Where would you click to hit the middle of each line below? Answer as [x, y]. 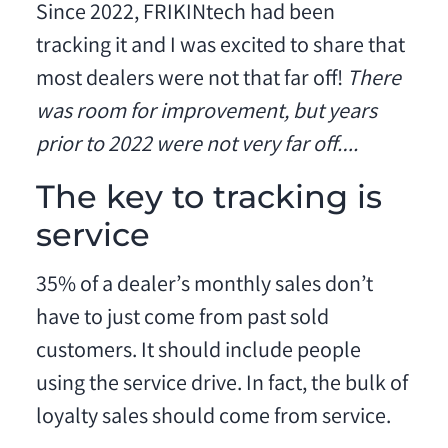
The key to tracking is [208, 196]
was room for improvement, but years [206, 114]
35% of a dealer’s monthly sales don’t [204, 286]
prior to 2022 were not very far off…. [196, 147]
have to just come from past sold [182, 319]
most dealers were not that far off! [191, 81]
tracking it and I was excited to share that [220, 48]
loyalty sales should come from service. [213, 418]
